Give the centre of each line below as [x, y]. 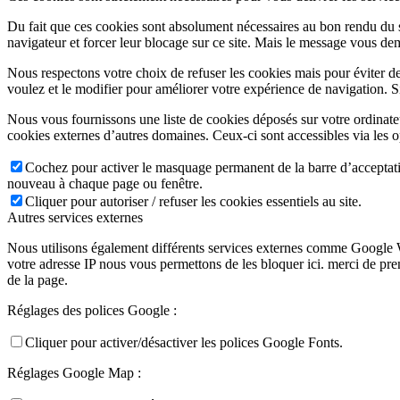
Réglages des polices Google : [92, 311]
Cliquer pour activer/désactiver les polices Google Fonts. [184, 343]
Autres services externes [75, 218]
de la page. [37, 280]
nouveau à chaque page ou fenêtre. [105, 184]
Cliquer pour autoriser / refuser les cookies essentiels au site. [193, 202]
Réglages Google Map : [74, 373]
